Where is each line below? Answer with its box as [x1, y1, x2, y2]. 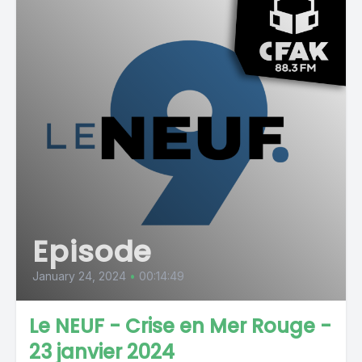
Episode [32, 231, 153, 272]
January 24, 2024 [32, 269, 126, 283]
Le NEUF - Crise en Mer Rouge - [29, 313, 331, 339]
